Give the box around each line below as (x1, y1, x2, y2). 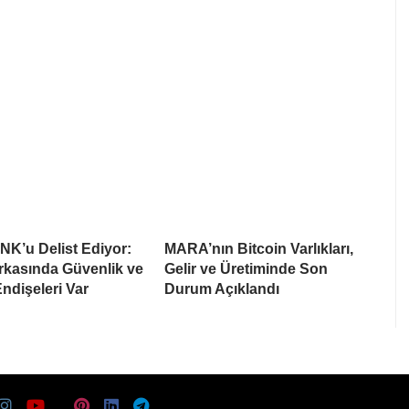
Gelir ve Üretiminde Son (164, 261, 328, 278)
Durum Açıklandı (164, 281, 279, 298)
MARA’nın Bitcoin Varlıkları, (164, 241, 353, 257)
